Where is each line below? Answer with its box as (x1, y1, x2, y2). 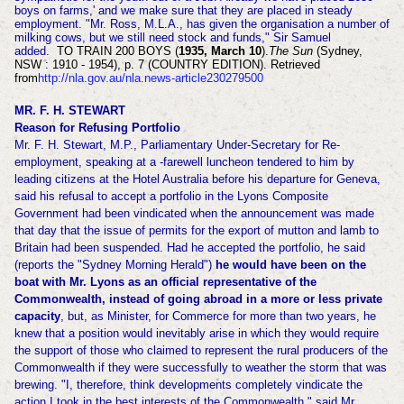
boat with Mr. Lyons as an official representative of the (14, 274, 317, 289)
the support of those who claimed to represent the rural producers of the (14, 343, 388, 357)
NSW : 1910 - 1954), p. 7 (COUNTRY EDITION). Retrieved (14, 57, 320, 71)
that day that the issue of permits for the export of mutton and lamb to (14, 223, 379, 237)
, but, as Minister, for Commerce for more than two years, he (60, 308, 376, 323)
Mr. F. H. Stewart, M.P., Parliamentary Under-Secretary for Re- (14, 137, 340, 151)
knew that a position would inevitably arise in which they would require (14, 326, 379, 340)
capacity (14, 308, 60, 323)
